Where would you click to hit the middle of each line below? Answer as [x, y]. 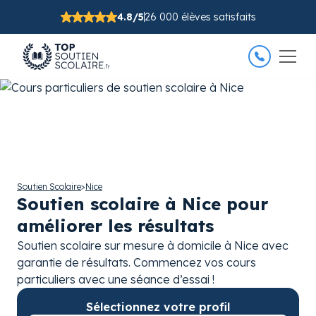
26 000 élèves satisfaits [200, 17]
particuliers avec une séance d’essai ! [116, 279]
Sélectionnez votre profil [158, 307]
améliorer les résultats [115, 226]
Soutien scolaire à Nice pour [142, 204]
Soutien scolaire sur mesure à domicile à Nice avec [153, 245]
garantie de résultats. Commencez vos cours [136, 262]
